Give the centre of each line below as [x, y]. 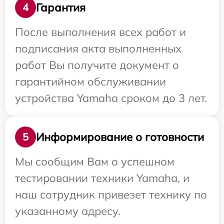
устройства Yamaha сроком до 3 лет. [111, 98]
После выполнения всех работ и [100, 32]
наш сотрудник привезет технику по [111, 194]
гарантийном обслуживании [90, 81]
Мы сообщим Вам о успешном [95, 161]
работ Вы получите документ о [97, 65]
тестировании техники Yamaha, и [102, 178]
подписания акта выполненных [98, 48]
